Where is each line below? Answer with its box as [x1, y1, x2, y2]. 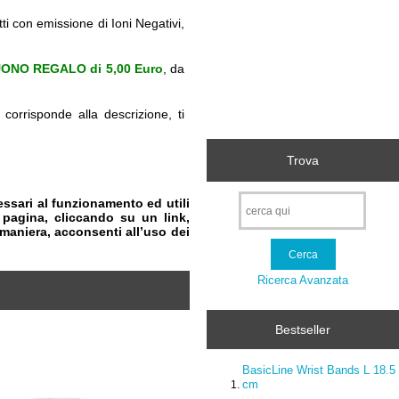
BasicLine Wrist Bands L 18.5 [242, 362, 396, 377]
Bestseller [275, 322, 331, 338]
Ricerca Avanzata [256, 273, 348, 287]
